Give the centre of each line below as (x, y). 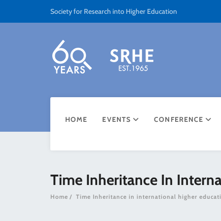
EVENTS (118, 119)
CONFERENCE (180, 119)
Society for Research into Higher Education (114, 11)
